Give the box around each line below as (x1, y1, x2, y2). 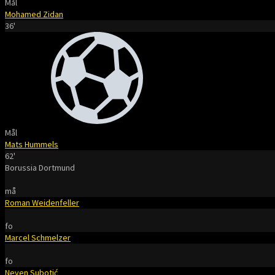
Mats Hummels (5, 139, 58, 150)
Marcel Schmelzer (5, 232, 71, 243)
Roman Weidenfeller (5, 197, 79, 208)
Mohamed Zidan (5, 9, 63, 20)
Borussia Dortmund (5, 162, 75, 173)
